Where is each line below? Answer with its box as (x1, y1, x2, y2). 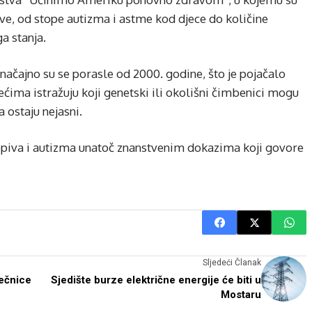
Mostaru (221, 288, 261, 302)
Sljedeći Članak (203, 258, 261, 268)
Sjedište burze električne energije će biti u (51, 274, 261, 287)
